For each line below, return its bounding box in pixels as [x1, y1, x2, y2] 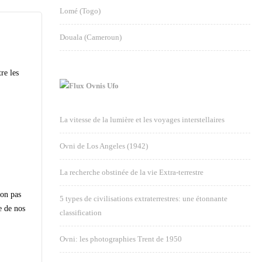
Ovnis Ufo [86, 81, 119, 90]
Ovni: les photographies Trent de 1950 [60, 235, 182, 243]
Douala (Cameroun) [60, 33, 122, 42]
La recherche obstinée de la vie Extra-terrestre [60, 168, 204, 177]
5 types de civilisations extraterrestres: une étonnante [60, 194, 227, 203]
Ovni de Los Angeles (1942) [60, 142, 148, 150]
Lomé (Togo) [60, 6, 101, 15]
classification [60, 208, 102, 217]
